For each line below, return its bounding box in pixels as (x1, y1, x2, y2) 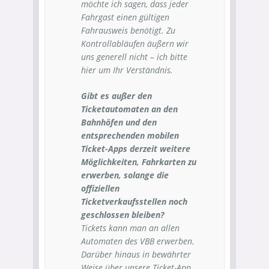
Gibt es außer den (81, 90, 152, 101)
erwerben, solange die (81, 169, 169, 181)
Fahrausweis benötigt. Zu (81, 25, 175, 36)
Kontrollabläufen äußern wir (81, 38, 189, 49)
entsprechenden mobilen (81, 130, 179, 141)
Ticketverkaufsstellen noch (81, 196, 187, 207)
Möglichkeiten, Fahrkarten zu (81, 156, 196, 168)
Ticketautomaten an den (81, 103, 178, 115)
